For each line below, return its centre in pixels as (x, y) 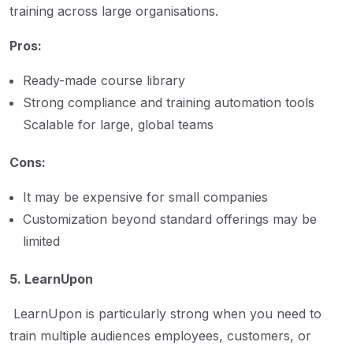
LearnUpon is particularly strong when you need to (165, 313)
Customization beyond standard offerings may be (170, 219)
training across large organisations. (114, 11)
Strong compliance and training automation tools (169, 102)
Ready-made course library (104, 80)
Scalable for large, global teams (118, 124)
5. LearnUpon (51, 279)
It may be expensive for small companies (145, 197)
